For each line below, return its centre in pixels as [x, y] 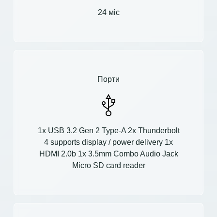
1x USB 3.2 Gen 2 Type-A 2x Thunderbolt [108, 130]
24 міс [108, 12]
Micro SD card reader [108, 165]
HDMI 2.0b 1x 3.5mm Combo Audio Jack [108, 154]
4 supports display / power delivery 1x [108, 142]
